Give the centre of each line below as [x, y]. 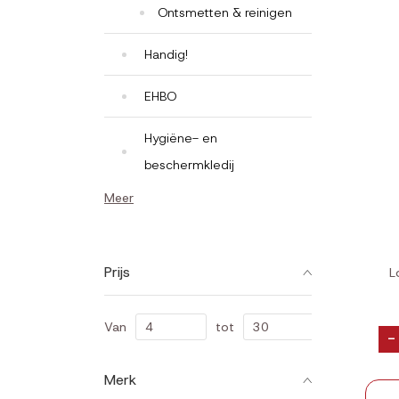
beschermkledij [189, 165]
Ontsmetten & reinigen [225, 12]
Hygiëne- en [181, 138]
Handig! [166, 54]
